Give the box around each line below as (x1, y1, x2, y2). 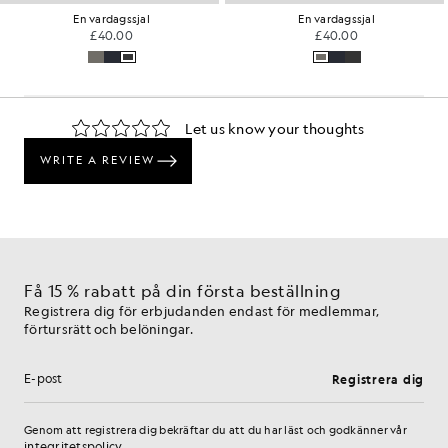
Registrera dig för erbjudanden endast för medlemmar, (24, 302, 379, 319)
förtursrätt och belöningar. (24, 320, 193, 337)
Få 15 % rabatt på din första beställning (24, 280, 341, 301)
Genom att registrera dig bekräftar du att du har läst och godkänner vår (24, 423, 407, 438)
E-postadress (23, 377, 125, 398)
